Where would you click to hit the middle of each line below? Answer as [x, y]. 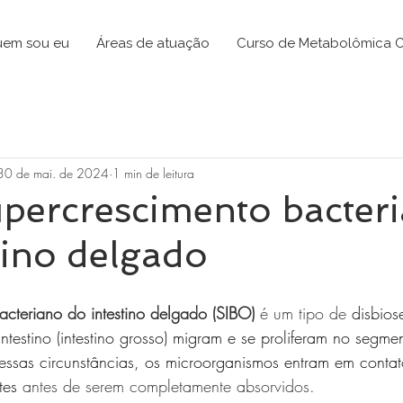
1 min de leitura [153, 173]
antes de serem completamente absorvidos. [171, 386]
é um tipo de [306, 313]
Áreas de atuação [153, 43]
